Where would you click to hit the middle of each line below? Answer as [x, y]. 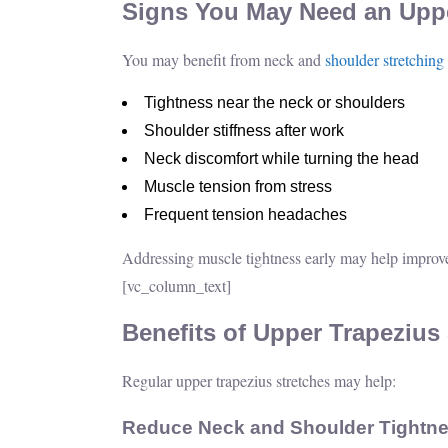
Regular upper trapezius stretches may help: [259, 381]
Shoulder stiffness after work [244, 130]
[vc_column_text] [176, 285]
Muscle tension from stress [238, 186]
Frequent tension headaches [245, 214]
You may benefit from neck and [223, 59]
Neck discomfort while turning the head [281, 158]
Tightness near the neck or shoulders [274, 102]
